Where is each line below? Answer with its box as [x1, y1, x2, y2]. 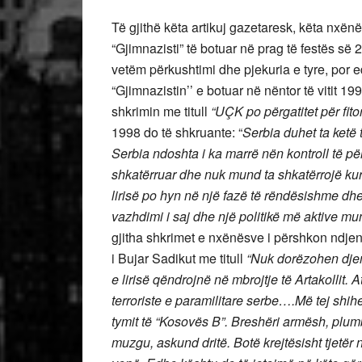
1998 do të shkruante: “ [112, 123, 242, 142]
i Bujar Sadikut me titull [112, 249, 246, 268]
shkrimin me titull [112, 102, 211, 121]
